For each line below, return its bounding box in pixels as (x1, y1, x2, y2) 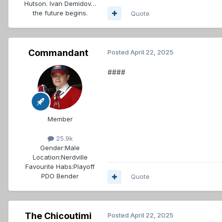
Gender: (40, 144, 65, 152)
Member (47, 114, 73, 123)
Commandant (28, 47, 88, 58)
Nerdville (60, 153, 88, 162)
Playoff (73, 163, 95, 171)
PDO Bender (41, 172, 79, 180)
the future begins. (32, 8, 88, 17)
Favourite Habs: (25, 163, 73, 171)
